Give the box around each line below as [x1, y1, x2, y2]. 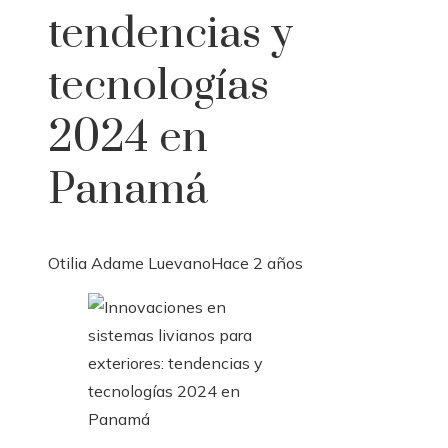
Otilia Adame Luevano [48, 253, 211, 274]
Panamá [48, 163, 208, 218]
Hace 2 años [211, 253, 303, 274]
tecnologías [48, 59, 269, 114]
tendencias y [48, 7, 293, 62]
